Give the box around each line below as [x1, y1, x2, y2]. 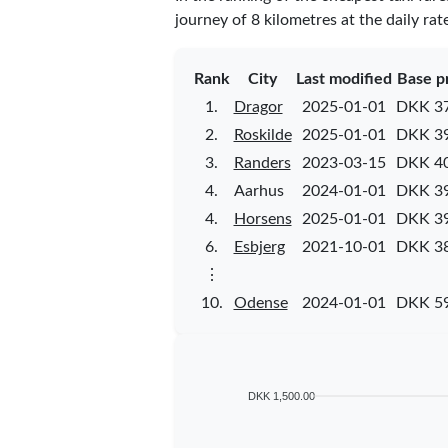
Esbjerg [233, 238, 285, 255]
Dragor [233, 98, 283, 115]
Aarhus [233, 182, 284, 199]
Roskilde [233, 126, 292, 143]
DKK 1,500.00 [247, 389, 315, 402]
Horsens [233, 210, 292, 227]
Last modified [295, 70, 392, 87]
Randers [233, 154, 291, 171]
